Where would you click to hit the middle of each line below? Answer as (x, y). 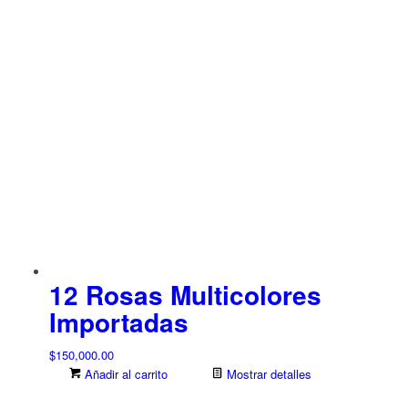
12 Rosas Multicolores (185, 294)
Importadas (118, 321)
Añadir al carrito (124, 373)
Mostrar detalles (267, 373)
